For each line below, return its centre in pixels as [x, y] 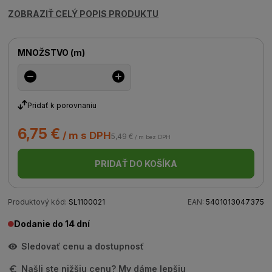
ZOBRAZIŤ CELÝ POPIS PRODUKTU [83, 14]
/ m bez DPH [152, 137]
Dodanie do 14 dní [52, 224]
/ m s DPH [86, 135]
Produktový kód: [38, 202]
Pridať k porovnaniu [62, 105]
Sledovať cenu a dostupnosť [83, 246]
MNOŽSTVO [44, 53]
